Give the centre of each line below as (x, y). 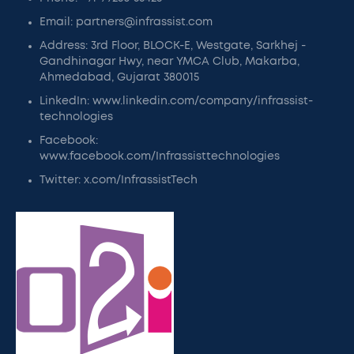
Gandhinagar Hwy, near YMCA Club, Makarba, (169, 62)
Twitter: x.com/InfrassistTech (119, 180)
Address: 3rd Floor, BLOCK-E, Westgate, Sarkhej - (173, 46)
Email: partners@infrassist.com (126, 22)
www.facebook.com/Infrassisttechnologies (160, 156)
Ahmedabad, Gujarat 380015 (119, 77)
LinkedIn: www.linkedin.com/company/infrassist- (176, 101)
